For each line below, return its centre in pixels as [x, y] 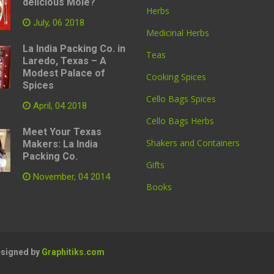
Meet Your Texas [62, 132]
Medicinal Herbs [178, 33]
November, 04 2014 [70, 177]
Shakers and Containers [193, 143]
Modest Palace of [64, 73]
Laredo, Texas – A [64, 61]
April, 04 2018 [58, 106]
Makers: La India [60, 144]
